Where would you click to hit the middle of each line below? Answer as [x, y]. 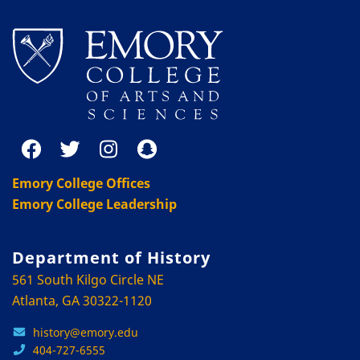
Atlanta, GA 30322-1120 [82, 300]
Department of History [111, 257]
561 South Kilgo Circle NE [88, 279]
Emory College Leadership [94, 204]
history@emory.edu [85, 332]
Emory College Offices [81, 183]
